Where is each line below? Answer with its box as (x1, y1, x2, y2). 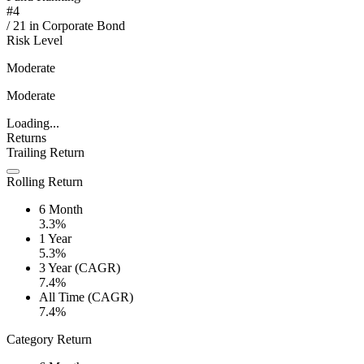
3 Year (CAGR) (39, 261, 120, 275)
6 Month (39, 202, 83, 217)
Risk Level (6, 33, 63, 48)
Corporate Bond (42, 19, 125, 33)
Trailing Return (6, 145, 84, 160)
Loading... (6, 116, 59, 131)
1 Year (39, 232, 71, 246)
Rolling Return (6, 175, 83, 189)
